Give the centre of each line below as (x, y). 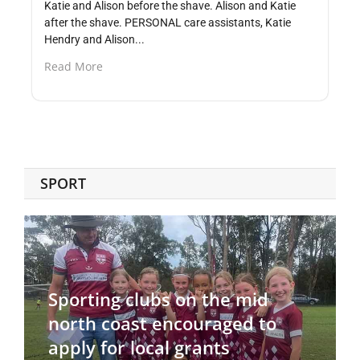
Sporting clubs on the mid (158, 299)
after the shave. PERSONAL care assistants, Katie (168, 22)
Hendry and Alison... (94, 39)
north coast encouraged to (162, 323)
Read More (74, 66)
